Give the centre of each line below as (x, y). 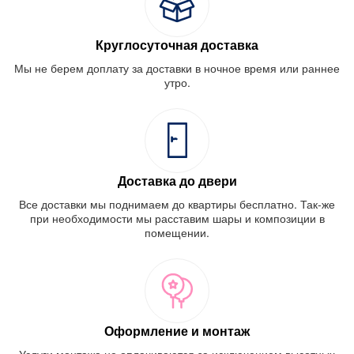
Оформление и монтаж (177, 330)
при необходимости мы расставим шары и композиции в (177, 218)
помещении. (177, 232)
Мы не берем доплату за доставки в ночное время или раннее (177, 68)
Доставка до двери (177, 180)
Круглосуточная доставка (177, 44)
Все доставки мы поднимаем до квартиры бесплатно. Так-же (177, 203)
